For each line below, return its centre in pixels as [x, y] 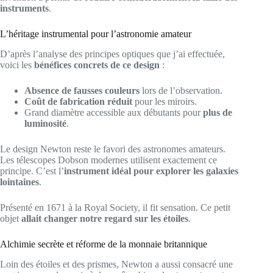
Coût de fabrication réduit [78, 102]
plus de [218, 113]
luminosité [45, 124]
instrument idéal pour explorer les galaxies [151, 171]
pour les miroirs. [165, 102]
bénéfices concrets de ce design [97, 65]
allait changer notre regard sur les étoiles [105, 219]
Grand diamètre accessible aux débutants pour [114, 113]
